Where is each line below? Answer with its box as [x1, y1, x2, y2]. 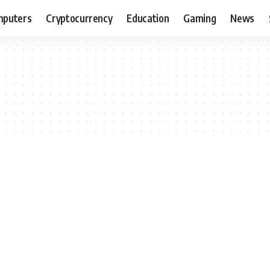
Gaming [183, 11, 216, 25]
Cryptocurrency [46, 11, 113, 25]
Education [127, 11, 169, 25]
